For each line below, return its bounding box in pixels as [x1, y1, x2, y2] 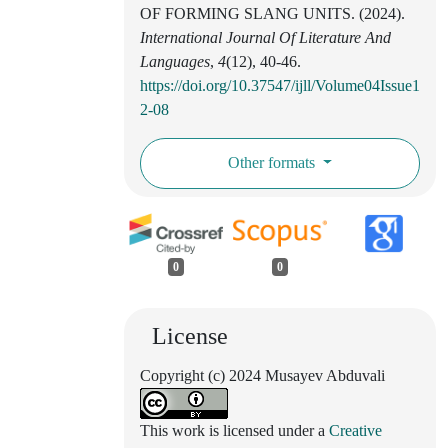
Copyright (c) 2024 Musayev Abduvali [140, 367, 385, 385]
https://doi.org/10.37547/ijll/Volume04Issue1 [140, 76, 420, 94]
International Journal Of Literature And [140, 28, 391, 46]
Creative [329, 422, 382, 440]
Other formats [227, 154, 319, 172]
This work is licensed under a [140, 422, 329, 440]
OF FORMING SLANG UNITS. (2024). [140, 4, 405, 22]
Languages [140, 52, 210, 70]
